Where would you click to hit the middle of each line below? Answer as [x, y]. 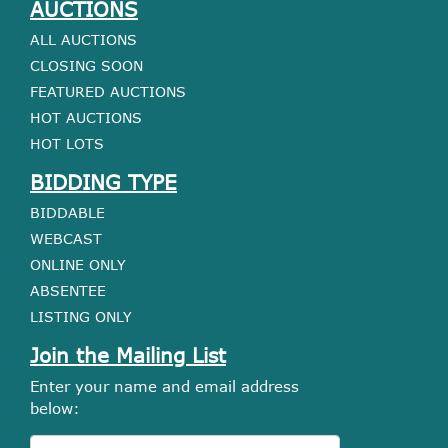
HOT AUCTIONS [86, 117]
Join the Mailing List [128, 354]
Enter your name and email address [164, 385]
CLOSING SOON [86, 65]
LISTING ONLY [81, 316]
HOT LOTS [67, 143]
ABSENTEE [68, 290]
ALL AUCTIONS [83, 39]
